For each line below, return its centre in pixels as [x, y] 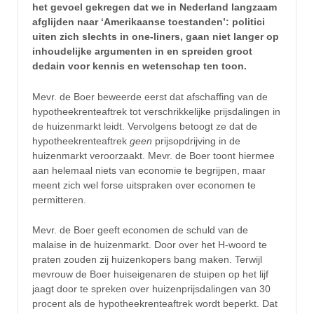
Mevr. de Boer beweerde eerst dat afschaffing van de [150, 96]
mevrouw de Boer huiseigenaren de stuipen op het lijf [150, 274]
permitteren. [59, 199]
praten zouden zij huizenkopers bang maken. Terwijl [147, 260]
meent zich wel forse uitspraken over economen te [144, 185]
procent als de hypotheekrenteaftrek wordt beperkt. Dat [155, 304]
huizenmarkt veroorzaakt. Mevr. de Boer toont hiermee [153, 155]
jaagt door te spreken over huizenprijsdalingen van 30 [151, 289]
